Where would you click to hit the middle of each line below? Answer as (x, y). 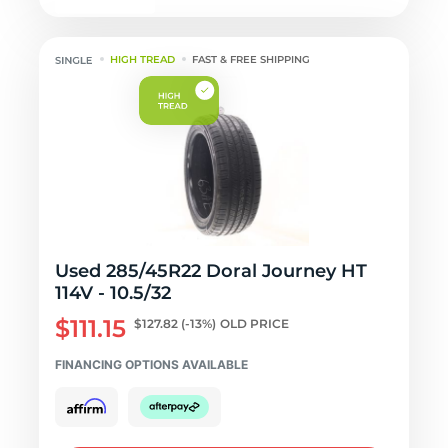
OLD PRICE (254, 323)
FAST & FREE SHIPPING (251, 59)
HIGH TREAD (143, 59)
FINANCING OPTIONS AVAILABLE (151, 364)
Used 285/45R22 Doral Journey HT (211, 271)
